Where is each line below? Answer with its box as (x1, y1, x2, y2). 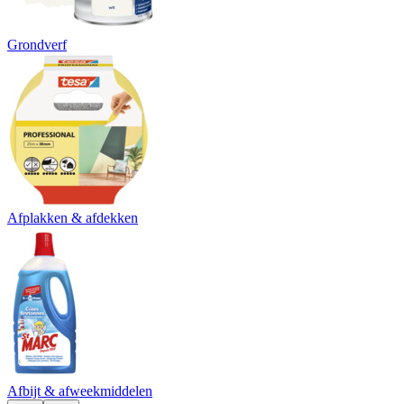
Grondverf (7, 37, 67, 53)
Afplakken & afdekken (7, 210, 138, 226)
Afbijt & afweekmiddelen (7, 383, 152, 399)
